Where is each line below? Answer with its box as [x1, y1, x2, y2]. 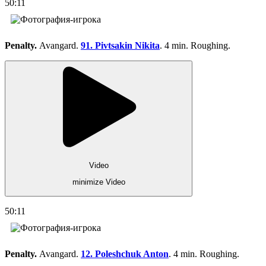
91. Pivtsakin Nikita [81, 40, 160, 50]
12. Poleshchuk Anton [81, 248, 169, 259]
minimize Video [72, 178, 125, 187]
